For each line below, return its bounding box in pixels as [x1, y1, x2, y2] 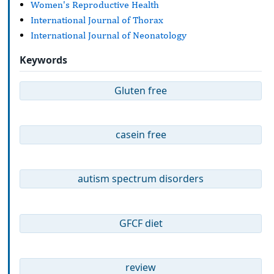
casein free [115, 128, 166, 142]
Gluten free [114, 83, 167, 97]
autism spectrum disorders [78, 172, 204, 186]
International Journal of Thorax [31, 13, 163, 26]
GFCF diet [119, 216, 163, 230]
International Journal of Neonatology [31, 29, 187, 41]
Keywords [20, 53, 67, 67]
